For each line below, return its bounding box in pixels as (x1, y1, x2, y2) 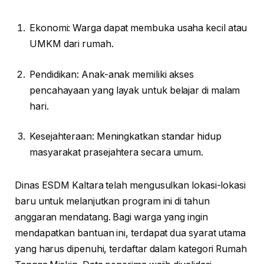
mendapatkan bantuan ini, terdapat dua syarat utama (15, 227, 246, 239)
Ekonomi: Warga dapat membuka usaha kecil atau (29, 22, 247, 34)
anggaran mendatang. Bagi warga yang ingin (15, 211, 208, 223)
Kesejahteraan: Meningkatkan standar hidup (29, 131, 222, 143)
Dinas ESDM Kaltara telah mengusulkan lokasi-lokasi (15, 179, 246, 191)
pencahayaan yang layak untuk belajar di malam (29, 84, 240, 96)
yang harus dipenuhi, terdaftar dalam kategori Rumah (15, 243, 247, 255)
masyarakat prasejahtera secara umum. (29, 147, 204, 159)
